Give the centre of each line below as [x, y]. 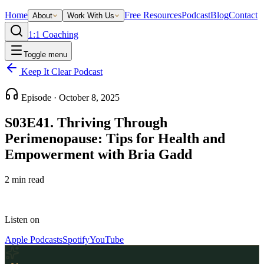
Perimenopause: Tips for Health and [115, 138]
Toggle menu [45, 55]
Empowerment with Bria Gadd [98, 154]
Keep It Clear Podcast [61, 72]
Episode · [39, 98]
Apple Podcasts [34, 239]
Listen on [22, 219]
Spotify [76, 239]
